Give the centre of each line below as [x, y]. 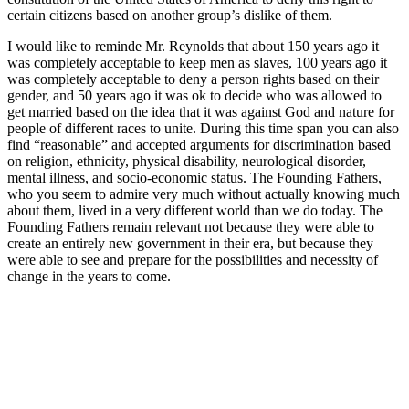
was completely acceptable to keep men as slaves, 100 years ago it [197, 62]
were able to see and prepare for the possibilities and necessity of [193, 259]
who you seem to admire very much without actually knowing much [204, 194]
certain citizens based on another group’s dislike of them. [170, 15]
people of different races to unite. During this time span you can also [203, 128]
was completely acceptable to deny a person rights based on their [193, 79]
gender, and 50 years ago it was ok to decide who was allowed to [194, 95]
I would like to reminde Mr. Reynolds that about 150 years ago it [193, 46]
